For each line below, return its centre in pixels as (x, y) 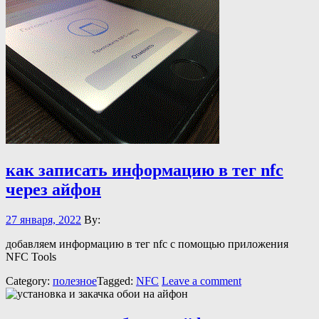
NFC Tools (31, 256)
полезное (75, 281)
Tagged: (116, 281)
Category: (29, 281)
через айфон (53, 189)
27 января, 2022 (43, 219)
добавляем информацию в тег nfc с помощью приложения (147, 244)
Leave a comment (202, 281)
